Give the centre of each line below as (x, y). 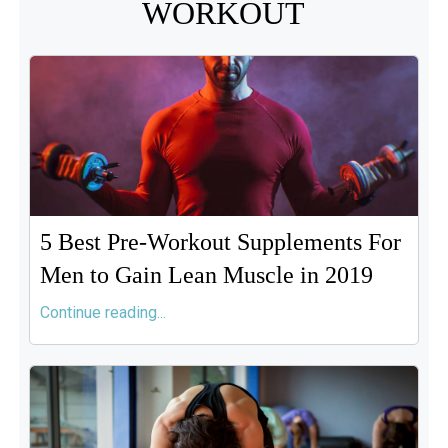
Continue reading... (102, 312)
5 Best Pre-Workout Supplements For (220, 242)
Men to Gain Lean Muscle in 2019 (206, 275)
